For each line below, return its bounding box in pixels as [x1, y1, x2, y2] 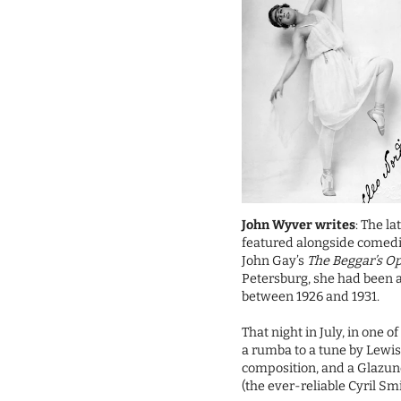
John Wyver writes [242, 218, 356, 234]
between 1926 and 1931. [242, 289, 380, 305]
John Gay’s [242, 253, 308, 269]
